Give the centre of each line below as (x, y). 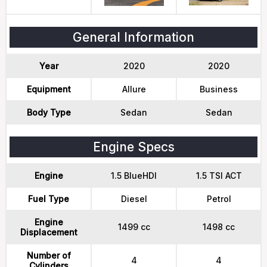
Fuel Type (49, 199)
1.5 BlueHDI (134, 176)
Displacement (49, 232)
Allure (134, 89)
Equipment (49, 89)
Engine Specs (133, 147)
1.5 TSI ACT (219, 176)
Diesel (134, 199)
